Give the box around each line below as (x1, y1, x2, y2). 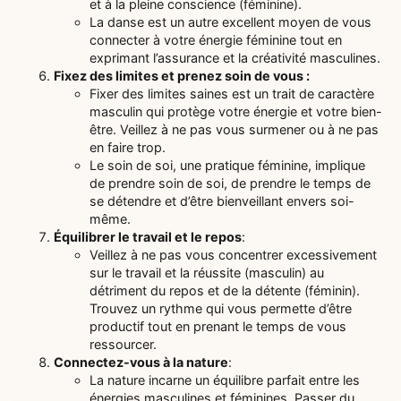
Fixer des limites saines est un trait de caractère (90, 86, 374, 102)
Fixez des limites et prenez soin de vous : (54, 68, 310, 84)
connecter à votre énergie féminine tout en (90, 32, 342, 48)
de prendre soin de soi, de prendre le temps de (90, 175, 371, 192)
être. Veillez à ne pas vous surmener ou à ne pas (90, 122, 379, 138)
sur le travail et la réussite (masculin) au (90, 265, 324, 281)
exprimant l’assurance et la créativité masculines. (90, 50, 380, 66)
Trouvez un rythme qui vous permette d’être (90, 301, 352, 317)
